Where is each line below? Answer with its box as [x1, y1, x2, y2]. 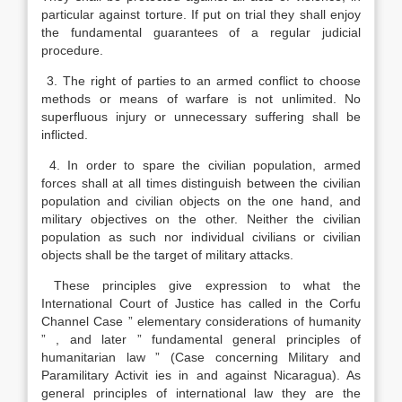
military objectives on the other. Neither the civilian [41, 212, 361, 226]
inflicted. [41, 127, 88, 142]
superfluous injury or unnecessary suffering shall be [41, 109, 361, 124]
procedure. [41, 43, 103, 57]
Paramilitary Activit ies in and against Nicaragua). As [41, 368, 361, 382]
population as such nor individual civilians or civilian [41, 230, 361, 244]
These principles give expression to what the [41, 278, 361, 293]
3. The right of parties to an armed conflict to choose [41, 74, 361, 88]
